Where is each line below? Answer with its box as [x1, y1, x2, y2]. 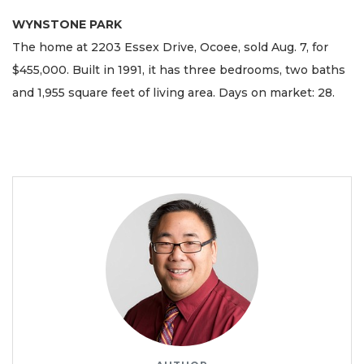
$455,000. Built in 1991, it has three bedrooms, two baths [12, 63, 345, 78]
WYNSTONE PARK [12, 17, 122, 32]
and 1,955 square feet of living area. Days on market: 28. [12, 85, 335, 101]
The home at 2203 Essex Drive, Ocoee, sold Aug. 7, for [12, 40, 328, 55]
